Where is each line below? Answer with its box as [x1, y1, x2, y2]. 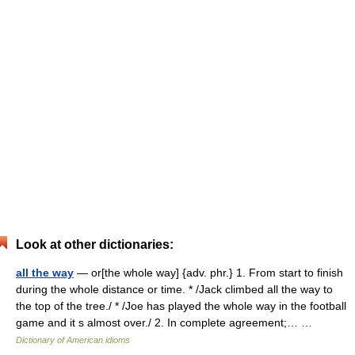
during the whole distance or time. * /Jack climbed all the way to [16, 283, 333, 296]
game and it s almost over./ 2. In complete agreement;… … [16, 316, 319, 329]
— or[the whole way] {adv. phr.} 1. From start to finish [74, 266, 343, 279]
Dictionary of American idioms [16, 335, 130, 345]
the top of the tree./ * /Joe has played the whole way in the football [16, 300, 346, 312]
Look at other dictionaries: [16, 238, 174, 251]
